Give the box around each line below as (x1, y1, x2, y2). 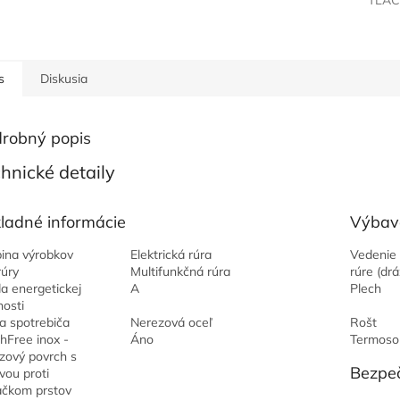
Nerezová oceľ (129, 314, 212, 330)
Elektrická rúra (129, 246, 212, 262)
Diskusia (40, 71, 87, 87)
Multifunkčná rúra (129, 263, 230, 279)
